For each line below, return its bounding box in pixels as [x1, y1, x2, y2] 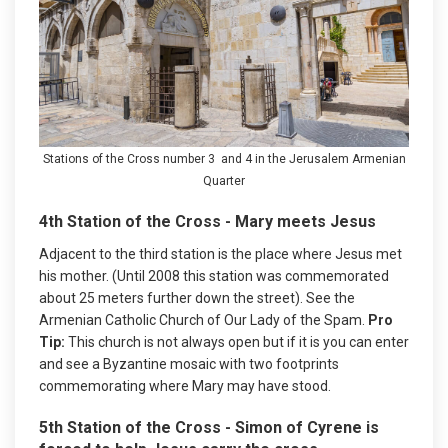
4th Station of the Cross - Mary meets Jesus [39, 211, 376, 231]
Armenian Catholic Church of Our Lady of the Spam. [39, 311, 365, 328]
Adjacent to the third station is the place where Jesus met [39, 245, 402, 262]
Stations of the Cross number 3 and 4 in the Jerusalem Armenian [42, 151, 406, 166]
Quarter [203, 173, 245, 188]
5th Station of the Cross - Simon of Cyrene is [39, 417, 379, 437]
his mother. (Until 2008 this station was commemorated [39, 267, 389, 284]
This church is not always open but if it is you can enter [68, 333, 409, 350]
